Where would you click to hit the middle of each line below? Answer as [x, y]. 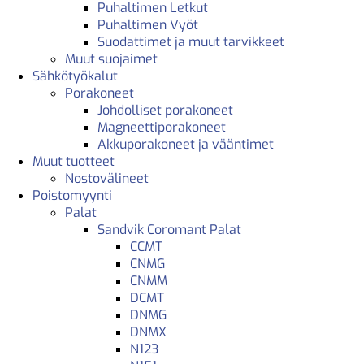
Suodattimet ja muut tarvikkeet [191, 41]
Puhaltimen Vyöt [148, 24]
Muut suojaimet [111, 58]
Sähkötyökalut [75, 76]
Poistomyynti [72, 195]
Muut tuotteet [74, 161]
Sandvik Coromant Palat [169, 229]
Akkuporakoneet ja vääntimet [186, 144]
